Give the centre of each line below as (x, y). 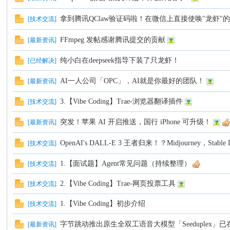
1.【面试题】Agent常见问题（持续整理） (126, 164)
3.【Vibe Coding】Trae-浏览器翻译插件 (122, 101)
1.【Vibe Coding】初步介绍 (103, 204)
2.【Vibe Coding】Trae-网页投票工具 (118, 184)
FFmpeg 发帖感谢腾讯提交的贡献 (113, 40)
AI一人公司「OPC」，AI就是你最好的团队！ (132, 81)
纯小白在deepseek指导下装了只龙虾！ (120, 60)
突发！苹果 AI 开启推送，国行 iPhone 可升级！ (136, 122)
